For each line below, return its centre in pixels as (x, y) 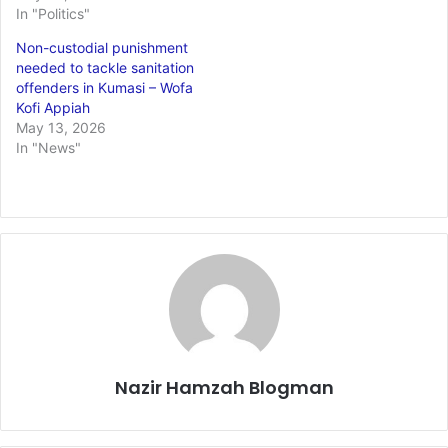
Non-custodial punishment (102, 47)
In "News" (48, 147)
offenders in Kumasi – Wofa (104, 87)
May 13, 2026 (61, 127)
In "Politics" (53, 13)
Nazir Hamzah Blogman (224, 387)
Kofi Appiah (53, 107)
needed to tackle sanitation (105, 67)
